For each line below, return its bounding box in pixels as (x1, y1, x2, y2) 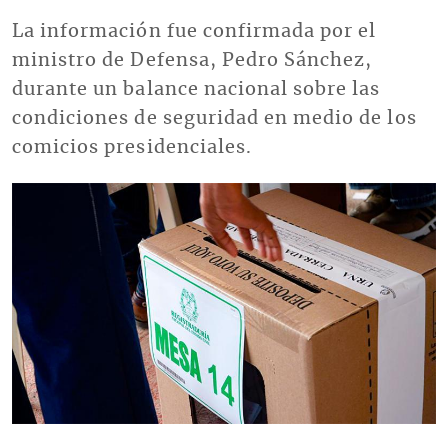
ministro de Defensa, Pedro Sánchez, (12, 51, 373, 70)
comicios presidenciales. (12, 138, 252, 157)
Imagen (11, 184, 58, 202)
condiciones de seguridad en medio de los (12, 109, 417, 128)
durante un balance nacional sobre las (12, 80, 381, 99)
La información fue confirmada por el (12, 22, 377, 41)
